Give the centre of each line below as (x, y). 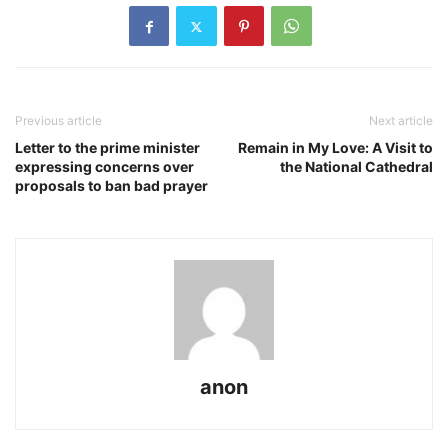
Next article (401, 121)
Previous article (58, 121)
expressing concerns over (104, 167)
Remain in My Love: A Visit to (335, 148)
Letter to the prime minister (107, 148)
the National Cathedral (356, 167)
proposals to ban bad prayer (111, 186)
